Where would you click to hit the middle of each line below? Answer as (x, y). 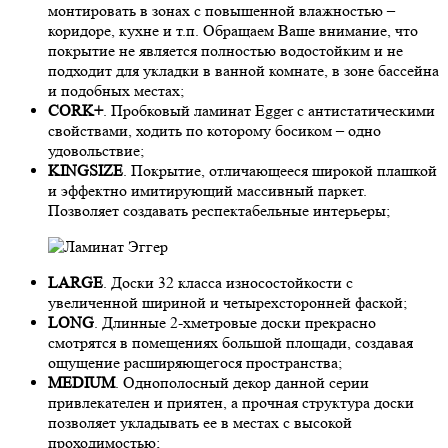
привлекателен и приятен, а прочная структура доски (231, 403)
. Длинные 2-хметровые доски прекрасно (235, 323)
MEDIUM (81, 383)
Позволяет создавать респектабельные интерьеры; (219, 211)
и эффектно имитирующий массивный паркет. (207, 191)
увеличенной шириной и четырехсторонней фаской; (227, 303)
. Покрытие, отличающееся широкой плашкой (280, 171)
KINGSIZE (85, 171)
